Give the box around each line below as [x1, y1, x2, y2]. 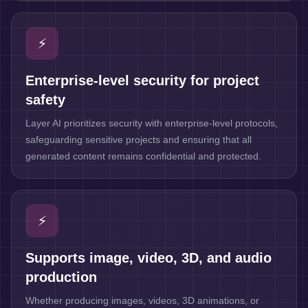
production [25, 269, 97, 285]
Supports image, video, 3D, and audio [25, 250, 272, 265]
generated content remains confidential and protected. [25, 151, 261, 162]
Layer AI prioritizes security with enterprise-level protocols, [25, 118, 278, 129]
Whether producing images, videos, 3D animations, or [25, 295, 259, 306]
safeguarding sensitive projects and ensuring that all [25, 134, 252, 145]
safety [25, 92, 65, 107]
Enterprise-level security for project [25, 73, 259, 88]
